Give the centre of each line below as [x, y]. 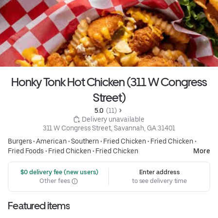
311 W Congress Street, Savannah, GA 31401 [109, 128]
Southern [85, 141]
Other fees [55, 181]
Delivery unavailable [113, 119]
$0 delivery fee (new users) [59, 172]
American [51, 141]
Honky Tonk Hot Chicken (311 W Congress [109, 82]
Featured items [39, 206]
